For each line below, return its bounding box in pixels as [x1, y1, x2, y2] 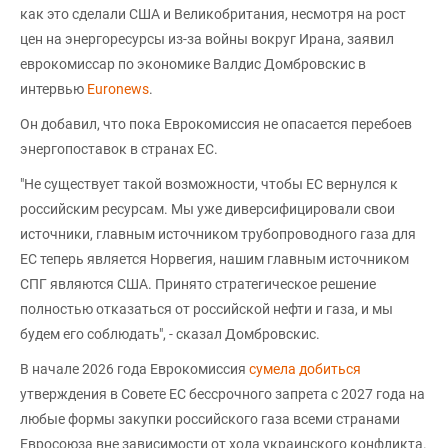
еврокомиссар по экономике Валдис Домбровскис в [20, 55, 366, 72]
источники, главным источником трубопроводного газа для [20, 225, 416, 242]
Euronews [87, 80, 149, 97]
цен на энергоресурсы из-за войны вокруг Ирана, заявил [20, 30, 394, 47]
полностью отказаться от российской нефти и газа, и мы [20, 300, 393, 317]
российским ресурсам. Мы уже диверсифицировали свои [20, 200, 395, 217]
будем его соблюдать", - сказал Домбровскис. [20, 325, 320, 342]
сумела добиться [249, 360, 361, 377]
